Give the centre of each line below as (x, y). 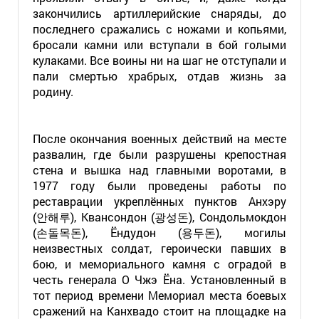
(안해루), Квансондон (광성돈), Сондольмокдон (159, 217)
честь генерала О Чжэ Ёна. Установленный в (159, 279)
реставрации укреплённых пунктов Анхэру (159, 201)
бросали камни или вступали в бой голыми (159, 45)
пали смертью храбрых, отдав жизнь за (159, 76)
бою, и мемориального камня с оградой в (159, 264)
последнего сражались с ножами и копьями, (159, 29)
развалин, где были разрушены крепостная (159, 154)
